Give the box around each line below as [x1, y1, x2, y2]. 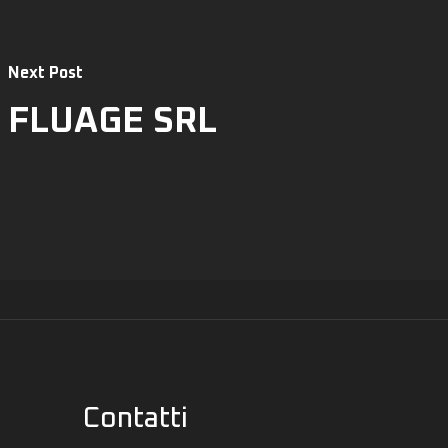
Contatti [83, 404, 189, 433]
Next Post [7, 64, 83, 81]
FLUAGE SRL [7, 103, 217, 140]
